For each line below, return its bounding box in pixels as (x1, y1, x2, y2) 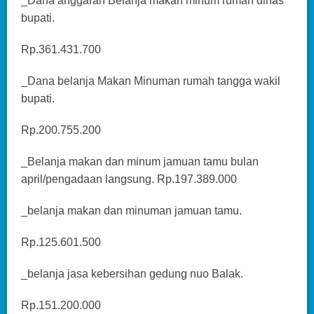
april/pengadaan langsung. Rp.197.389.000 (21, 173, 237, 186)
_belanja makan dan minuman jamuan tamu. (21, 205, 242, 217)
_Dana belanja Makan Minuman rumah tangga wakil (21, 75, 280, 88)
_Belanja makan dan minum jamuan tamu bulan (21, 156, 259, 168)
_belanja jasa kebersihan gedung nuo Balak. (21, 268, 243, 280)
